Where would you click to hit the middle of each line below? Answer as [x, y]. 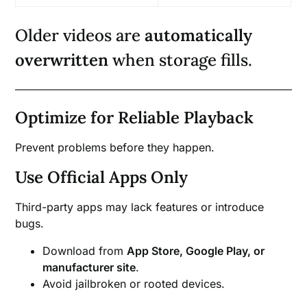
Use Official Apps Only [102, 177]
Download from [85, 250]
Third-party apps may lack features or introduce [140, 207]
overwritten [62, 60]
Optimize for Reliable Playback [135, 117]
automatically [199, 35]
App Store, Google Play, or [196, 250]
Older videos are [80, 35]
